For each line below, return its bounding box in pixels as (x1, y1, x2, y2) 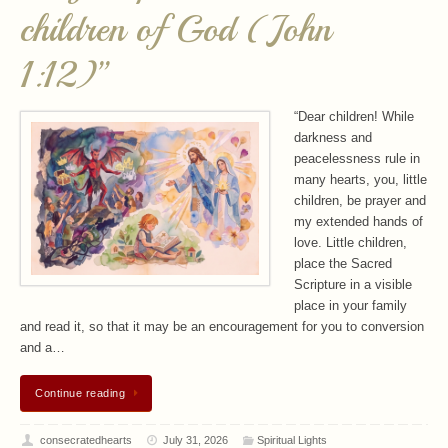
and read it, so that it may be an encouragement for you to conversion (20, 320, 424, 334)
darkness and (294, 131, 372, 145)
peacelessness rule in (294, 152, 420, 166)
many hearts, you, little (294, 173, 427, 187)
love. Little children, (294, 236, 407, 250)
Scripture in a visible (294, 278, 412, 292)
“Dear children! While (294, 110, 414, 124)
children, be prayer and (294, 194, 426, 208)
